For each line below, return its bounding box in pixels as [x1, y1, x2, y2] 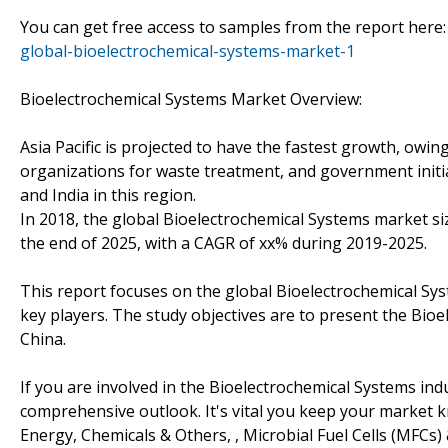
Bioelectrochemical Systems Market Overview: [20, 87, 362, 110]
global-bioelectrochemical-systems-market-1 [20, 39, 355, 62]
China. [20, 327, 66, 350]
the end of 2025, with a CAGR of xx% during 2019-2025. [20, 231, 427, 254]
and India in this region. [20, 183, 196, 206]
